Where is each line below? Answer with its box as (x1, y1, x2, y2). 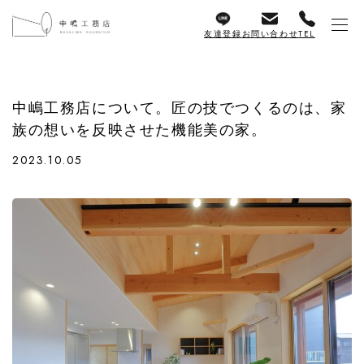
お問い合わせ (241, 28, 299, 40)
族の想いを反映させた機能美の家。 (12, 119, 267, 141)
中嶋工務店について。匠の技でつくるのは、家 (12, 97, 347, 119)
